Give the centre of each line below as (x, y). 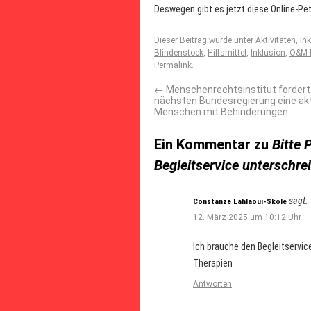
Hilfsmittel (227, 53)
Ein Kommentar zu (213, 144)
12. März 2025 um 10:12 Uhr (247, 217)
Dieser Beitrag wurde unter (205, 40)
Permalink (173, 65)
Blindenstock (179, 53)
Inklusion (268, 53)
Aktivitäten (276, 40)
